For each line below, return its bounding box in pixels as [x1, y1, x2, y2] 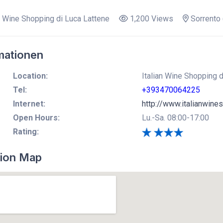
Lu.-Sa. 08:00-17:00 [141, 112, 209, 122]
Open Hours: [12, 112, 60, 122]
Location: [12, 71, 48, 81]
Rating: [12, 126, 39, 136]
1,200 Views [127, 13, 173, 23]
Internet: [12, 99, 45, 109]
